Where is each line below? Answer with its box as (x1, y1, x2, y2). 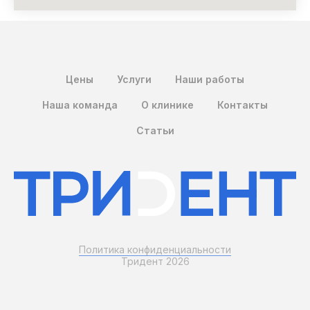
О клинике (141, 99, 194, 111)
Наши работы (175, 73, 244, 86)
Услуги (117, 73, 152, 86)
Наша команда (42, 99, 118, 111)
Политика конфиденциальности (79, 243, 231, 255)
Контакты (217, 99, 268, 111)
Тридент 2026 (120, 255, 190, 267)
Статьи (136, 125, 174, 137)
